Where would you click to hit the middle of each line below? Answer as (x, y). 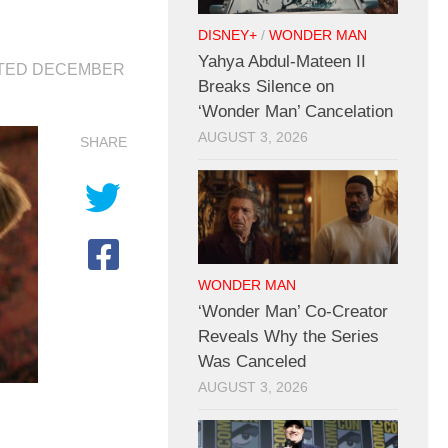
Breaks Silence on (266, 87)
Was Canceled (252, 362)
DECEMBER (78, 69)
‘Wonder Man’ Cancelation (295, 112)
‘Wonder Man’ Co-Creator (293, 312)
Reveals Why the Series (288, 337)
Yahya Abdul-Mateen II (282, 62)
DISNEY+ (227, 36)
